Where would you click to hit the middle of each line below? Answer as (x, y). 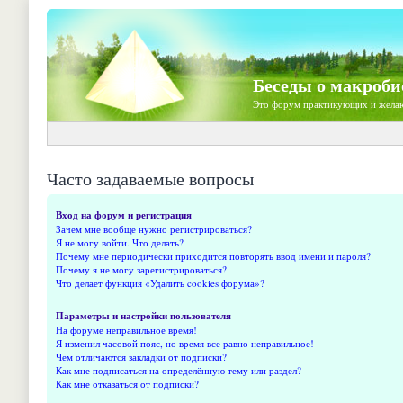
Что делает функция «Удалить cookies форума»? (160, 283)
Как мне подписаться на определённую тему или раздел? (179, 370)
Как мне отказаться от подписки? (127, 384)
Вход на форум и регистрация (124, 215)
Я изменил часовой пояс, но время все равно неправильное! (185, 343)
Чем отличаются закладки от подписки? (141, 357)
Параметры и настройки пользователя (143, 316)
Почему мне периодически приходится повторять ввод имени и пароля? (213, 256)
